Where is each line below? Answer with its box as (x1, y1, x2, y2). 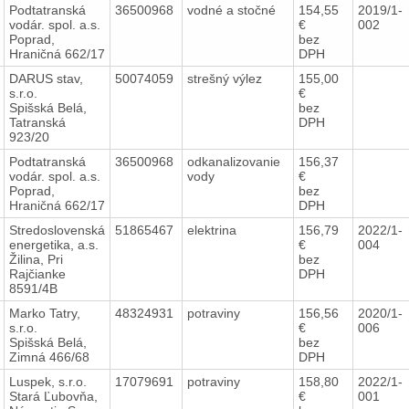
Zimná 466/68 (8, 349, 89, 364)
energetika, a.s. (8, 236, 99, 252)
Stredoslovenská (8, 222, 105, 237)
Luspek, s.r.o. (8, 373, 87, 389)
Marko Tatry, (8, 305, 80, 320)
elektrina (186, 222, 240, 237)
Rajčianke (8, 266, 66, 281)
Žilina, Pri (8, 251, 63, 267)
